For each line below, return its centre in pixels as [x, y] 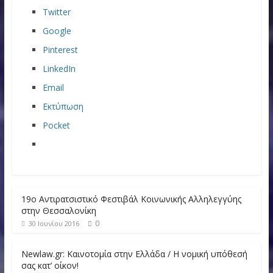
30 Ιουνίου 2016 [54, 223]
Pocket [56, 125]
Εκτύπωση [63, 106]
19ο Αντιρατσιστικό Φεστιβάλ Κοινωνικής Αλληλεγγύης [131, 199]
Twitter [56, 12]
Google [57, 31]
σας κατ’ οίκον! [50, 265]
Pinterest [60, 50]
